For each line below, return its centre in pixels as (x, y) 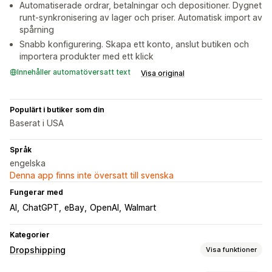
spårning (37, 30)
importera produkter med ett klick (87, 56)
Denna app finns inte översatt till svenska (92, 175)
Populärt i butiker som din (57, 110)
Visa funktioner (231, 249)
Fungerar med (36, 192)
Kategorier (30, 235)
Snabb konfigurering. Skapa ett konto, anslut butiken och (134, 44)
